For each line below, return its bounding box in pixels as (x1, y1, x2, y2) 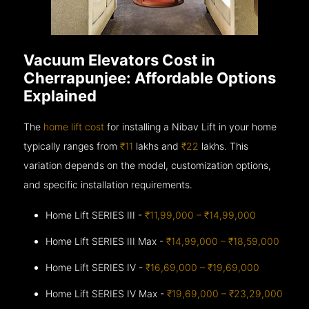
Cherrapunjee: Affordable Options (23, 68, 277, 87)
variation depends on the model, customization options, (23, 159, 272, 171)
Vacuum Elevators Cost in (23, 50, 216, 69)
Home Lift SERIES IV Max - (46, 287, 168, 299)
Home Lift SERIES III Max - (46, 235, 167, 247)
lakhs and (133, 139, 182, 152)
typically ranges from (23, 139, 121, 152)
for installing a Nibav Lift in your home (104, 120, 277, 132)
